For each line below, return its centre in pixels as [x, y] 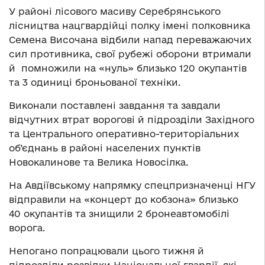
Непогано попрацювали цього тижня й [106, 251]
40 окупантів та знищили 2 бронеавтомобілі [119, 214]
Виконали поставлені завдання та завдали [115, 106]
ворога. [27, 228]
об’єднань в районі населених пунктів [105, 148]
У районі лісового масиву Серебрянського [115, 12]
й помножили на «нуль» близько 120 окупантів [128, 68]
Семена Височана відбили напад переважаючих [130, 40]
